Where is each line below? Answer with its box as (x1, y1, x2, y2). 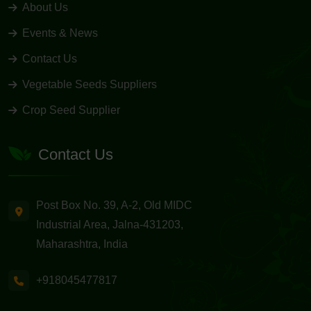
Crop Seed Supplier (22, 104, 120, 117)
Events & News (22, 27, 98, 40)
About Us (22, 1, 68, 14)
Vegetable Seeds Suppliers (22, 78, 157, 91)
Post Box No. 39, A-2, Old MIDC (36, 199, 192, 212)
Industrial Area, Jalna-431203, (36, 219, 183, 231)
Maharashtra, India (36, 238, 128, 251)
